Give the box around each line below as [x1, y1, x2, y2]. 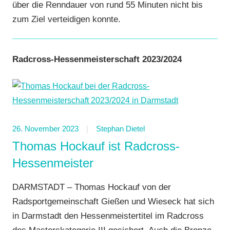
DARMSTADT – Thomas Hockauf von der [12, 182, 171, 191]
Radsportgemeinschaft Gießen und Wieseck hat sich [12, 196, 214, 206]
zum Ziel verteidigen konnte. [12, 14, 121, 24]
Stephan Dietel [96, 124, 145, 133]
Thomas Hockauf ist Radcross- [12, 139, 180, 153]
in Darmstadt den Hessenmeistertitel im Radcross [12, 210, 204, 220]
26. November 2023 [12, 124, 79, 133]
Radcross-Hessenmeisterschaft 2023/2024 [12, 54, 182, 64]
